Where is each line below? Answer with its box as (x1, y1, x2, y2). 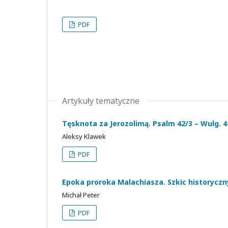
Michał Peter (62, 190, 100, 199)
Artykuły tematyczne (62, 95, 139, 106)
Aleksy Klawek (62, 131, 106, 141)
